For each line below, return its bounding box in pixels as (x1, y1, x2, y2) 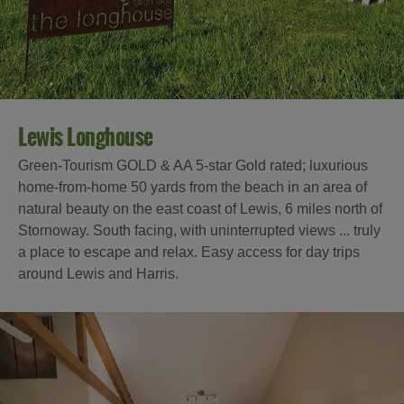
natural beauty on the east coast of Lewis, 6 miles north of (18, 200, 382, 216)
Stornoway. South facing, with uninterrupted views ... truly (18, 222, 381, 238)
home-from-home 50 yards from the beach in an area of (18, 179, 367, 195)
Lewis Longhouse (18, 120, 153, 154)
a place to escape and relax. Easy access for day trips (18, 243, 360, 260)
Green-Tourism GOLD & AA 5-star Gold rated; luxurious (18, 157, 368, 173)
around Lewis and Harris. (18, 265, 179, 281)
